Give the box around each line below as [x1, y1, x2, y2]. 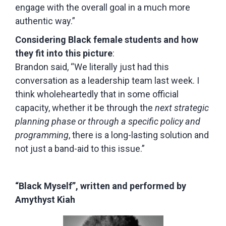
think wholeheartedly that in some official [15, 88, 179, 99]
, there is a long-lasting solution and [69, 129, 209, 140]
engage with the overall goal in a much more [15, 2, 190, 13]
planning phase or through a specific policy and [15, 116, 200, 127]
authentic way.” [15, 15, 75, 26]
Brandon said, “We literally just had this [15, 61, 169, 72]
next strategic [155, 102, 209, 113]
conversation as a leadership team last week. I [15, 75, 199, 86]
